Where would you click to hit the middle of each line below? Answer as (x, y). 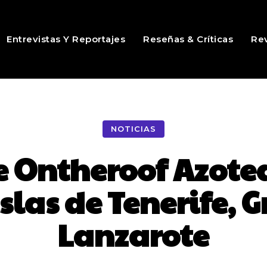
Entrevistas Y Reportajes (66, 39)
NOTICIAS (133, 129)
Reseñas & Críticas (188, 39)
